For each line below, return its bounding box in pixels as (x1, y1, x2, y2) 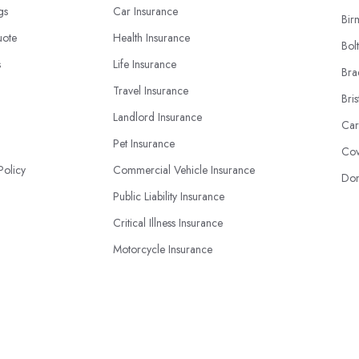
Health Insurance (113, 30, 190, 46)
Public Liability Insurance (113, 188, 224, 204)
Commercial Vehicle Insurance (113, 162, 255, 178)
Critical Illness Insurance (113, 215, 223, 231)
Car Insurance (113, 3, 178, 19)
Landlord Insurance (113, 109, 202, 125)
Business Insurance (113, 268, 198, 284)
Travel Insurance (113, 83, 188, 99)
